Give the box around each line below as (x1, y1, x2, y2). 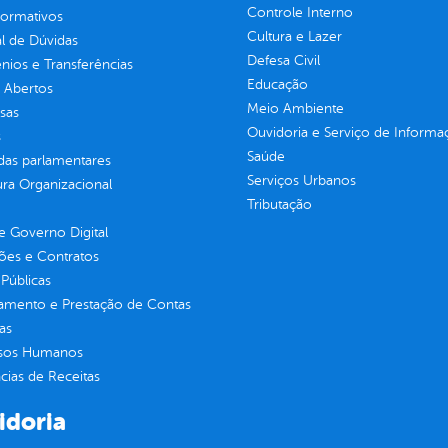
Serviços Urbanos (246, 173, 356, 189)
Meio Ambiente (246, 101, 344, 117)
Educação (246, 77, 308, 93)
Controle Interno (246, 5, 353, 21)
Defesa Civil (246, 53, 320, 69)
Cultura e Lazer (246, 29, 342, 45)
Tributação (246, 197, 312, 213)
